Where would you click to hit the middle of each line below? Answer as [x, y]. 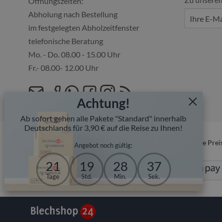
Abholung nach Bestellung [73, 14]
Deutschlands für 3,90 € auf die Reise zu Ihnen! [104, 127]
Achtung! [104, 103]
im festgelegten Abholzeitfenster [84, 28]
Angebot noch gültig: [104, 145]
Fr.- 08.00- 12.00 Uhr [63, 68]
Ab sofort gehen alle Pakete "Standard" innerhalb [104, 118]
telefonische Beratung [66, 41]
